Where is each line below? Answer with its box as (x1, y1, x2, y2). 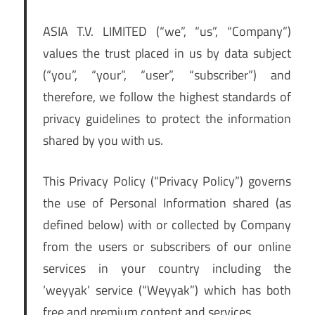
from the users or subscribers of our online (42, 237, 291, 257)
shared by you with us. (42, 131, 163, 150)
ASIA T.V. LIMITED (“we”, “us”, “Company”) (42, 22, 291, 41)
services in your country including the (42, 259, 291, 278)
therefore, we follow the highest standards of (42, 87, 291, 107)
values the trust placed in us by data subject (42, 44, 291, 63)
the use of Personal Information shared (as (42, 193, 291, 213)
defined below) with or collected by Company (42, 215, 291, 235)
